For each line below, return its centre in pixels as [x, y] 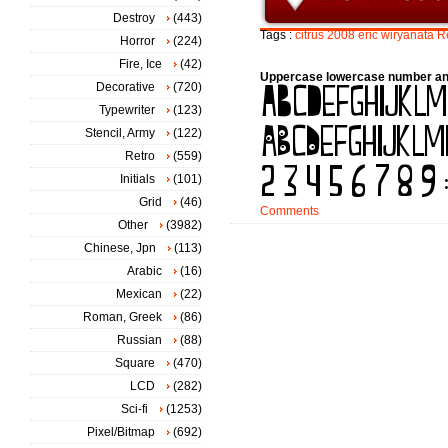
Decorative [125, 87]
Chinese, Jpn [120, 248]
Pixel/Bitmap [121, 432]
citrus [309, 35]
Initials [137, 179]
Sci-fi [134, 409]
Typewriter [127, 110]
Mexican [139, 294]
